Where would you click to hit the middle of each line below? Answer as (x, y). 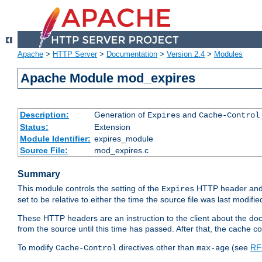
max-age (213, 248)
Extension (112, 127)
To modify (37, 248)
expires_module (123, 139)
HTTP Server (75, 54)
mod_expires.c (121, 151)
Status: (34, 127)
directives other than (156, 248)
